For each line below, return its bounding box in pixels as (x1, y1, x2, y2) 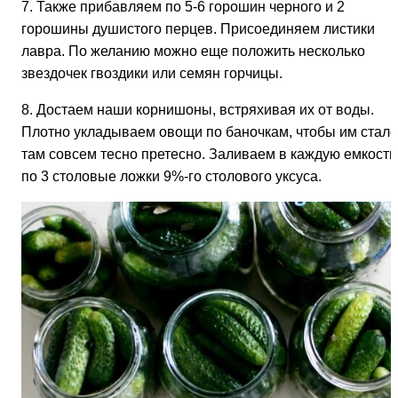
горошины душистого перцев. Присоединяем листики (21, 20, 375, 36)
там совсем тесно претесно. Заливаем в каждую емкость (21, 146, 396, 162)
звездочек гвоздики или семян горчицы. (21, 65, 283, 81)
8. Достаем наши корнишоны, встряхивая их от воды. (21, 101, 374, 117)
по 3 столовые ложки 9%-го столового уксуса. (21, 168, 322, 184)
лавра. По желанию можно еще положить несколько (21, 43, 365, 59)
